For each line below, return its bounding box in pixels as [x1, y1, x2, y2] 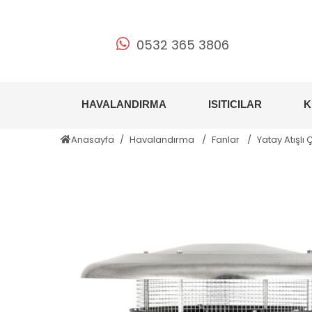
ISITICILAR [208, 98, 262, 110]
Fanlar [212, 133, 242, 146]
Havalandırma [130, 133, 196, 146]
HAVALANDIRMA [81, 98, 166, 110]
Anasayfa [71, 133, 114, 146]
